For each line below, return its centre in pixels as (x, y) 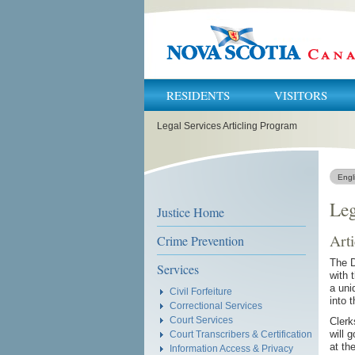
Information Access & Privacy (231, 348)
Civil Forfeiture (201, 291)
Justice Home (191, 212)
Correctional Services (216, 305)
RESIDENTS (198, 95)
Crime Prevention (200, 240)
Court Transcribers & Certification (241, 334)
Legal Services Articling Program (227, 126)
